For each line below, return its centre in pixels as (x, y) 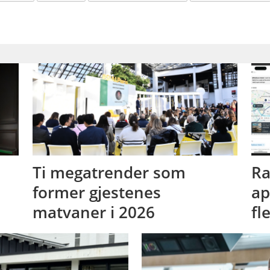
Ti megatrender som (109, 172)
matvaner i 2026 (93, 212)
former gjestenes (96, 192)
